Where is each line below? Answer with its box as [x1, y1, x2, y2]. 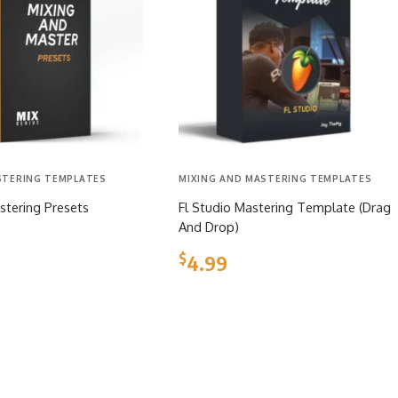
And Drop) [179, 218, 240, 235]
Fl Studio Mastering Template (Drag [179, 198, 392, 215]
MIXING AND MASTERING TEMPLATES [179, 172, 372, 184]
